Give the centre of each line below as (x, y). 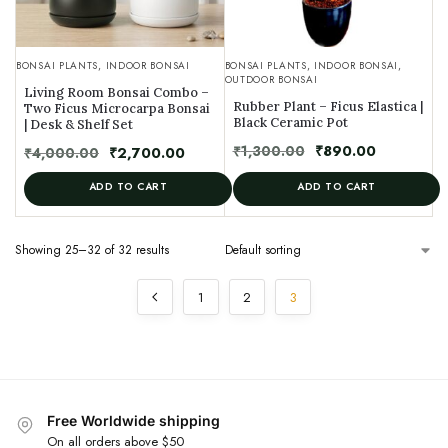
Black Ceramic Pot (290, 123)
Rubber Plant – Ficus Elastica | (327, 107)
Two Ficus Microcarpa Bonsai (117, 109)
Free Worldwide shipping (133, 421)
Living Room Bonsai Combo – (116, 93)
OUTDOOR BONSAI (271, 80)
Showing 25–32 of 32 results (92, 250)
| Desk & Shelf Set (78, 125)
